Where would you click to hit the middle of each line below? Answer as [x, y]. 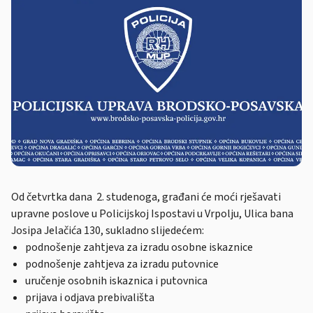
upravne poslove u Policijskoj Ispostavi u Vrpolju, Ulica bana [152, 214]
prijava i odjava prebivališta [90, 298]
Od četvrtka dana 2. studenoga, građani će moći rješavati [147, 197]
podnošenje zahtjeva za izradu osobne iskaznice [139, 248]
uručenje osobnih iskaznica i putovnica [116, 281]
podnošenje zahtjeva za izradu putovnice [122, 264]
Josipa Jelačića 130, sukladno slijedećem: [109, 231]
